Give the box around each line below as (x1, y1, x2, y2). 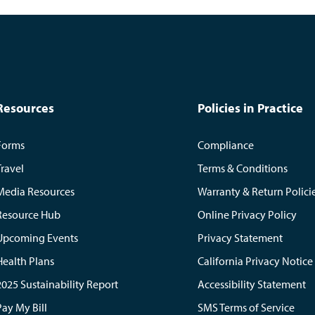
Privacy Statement (198, 231, 283, 245)
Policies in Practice (198, 100, 304, 116)
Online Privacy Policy (198, 207, 297, 221)
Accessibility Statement (198, 277, 307, 291)
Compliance (198, 138, 255, 152)
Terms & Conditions (198, 161, 288, 175)
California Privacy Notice (198, 254, 314, 268)
